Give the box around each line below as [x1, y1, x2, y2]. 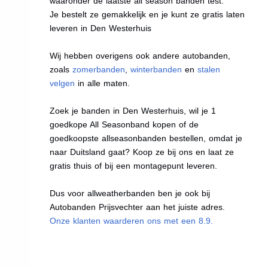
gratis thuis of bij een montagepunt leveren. [50, 160, 218, 170]
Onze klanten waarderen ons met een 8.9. [50, 215, 214, 226]
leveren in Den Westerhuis [50, 23, 152, 33]
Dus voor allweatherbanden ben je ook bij [50, 188, 211, 198]
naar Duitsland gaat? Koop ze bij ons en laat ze [50, 147, 234, 157]
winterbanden [130, 64, 182, 74]
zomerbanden [72, 64, 126, 74]
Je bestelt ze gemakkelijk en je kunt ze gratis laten [50, 9, 245, 19]
